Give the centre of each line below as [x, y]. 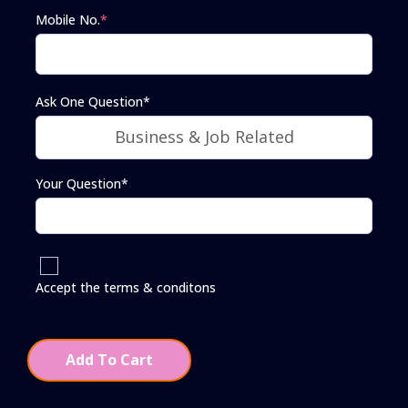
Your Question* [82, 183]
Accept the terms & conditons [126, 287]
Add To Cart [109, 359]
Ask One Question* [93, 101]
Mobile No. [68, 19]
